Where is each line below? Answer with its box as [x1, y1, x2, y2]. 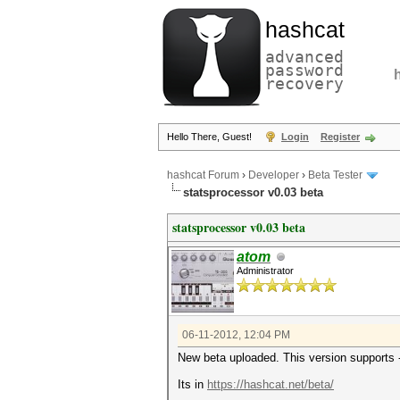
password [265, 61, 344, 79]
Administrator [237, 265, 294, 276]
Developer [248, 169, 299, 182]
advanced [265, 47, 344, 66]
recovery [265, 74, 344, 93]
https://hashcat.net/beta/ [207, 378, 334, 391]
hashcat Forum [167, 169, 239, 182]
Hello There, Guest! [167, 131, 254, 142]
